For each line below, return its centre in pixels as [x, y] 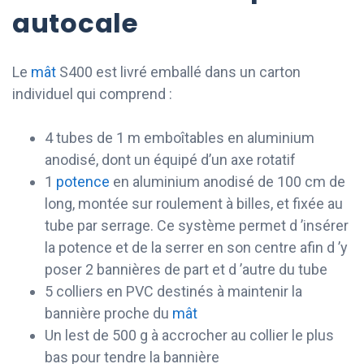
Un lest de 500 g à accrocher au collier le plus [189, 335]
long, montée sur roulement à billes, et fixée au [194, 203]
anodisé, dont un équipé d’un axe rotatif [170, 159]
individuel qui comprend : [92, 93]
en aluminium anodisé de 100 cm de [227, 181]
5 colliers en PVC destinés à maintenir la [173, 291]
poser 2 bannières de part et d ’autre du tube [186, 269]
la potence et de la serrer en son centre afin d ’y [196, 247]
